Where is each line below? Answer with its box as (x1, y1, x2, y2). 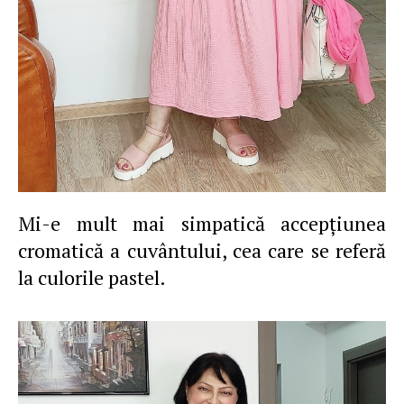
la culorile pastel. (18, 264, 166, 290)
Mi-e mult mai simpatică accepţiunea (18, 210, 386, 236)
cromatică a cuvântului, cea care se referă (18, 237, 386, 263)
